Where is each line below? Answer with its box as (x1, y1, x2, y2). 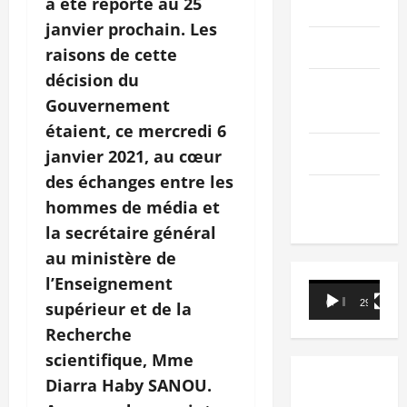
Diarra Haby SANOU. (45, 373, 212, 396)
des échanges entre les (45, 170, 233, 193)
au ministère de (45, 246, 176, 269)
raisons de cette (45, 43, 177, 65)
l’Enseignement (45, 272, 173, 294)
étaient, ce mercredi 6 (45, 119, 226, 142)
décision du (45, 68, 139, 91)
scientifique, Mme (45, 348, 194, 371)
